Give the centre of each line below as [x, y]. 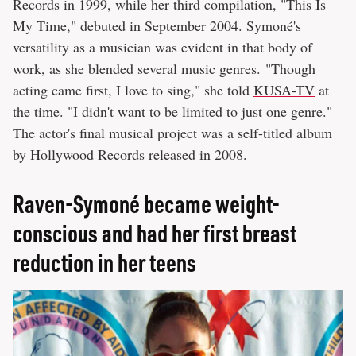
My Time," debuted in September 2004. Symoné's [157, 26]
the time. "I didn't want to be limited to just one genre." [172, 112]
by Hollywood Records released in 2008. [130, 155]
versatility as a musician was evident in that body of [163, 47]
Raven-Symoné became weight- [146, 204]
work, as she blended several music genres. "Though [164, 69]
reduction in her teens [104, 263]
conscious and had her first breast [155, 233]
